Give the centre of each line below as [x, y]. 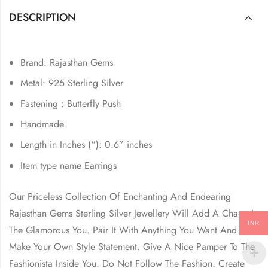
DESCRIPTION [42, 17]
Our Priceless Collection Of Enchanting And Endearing [120, 196]
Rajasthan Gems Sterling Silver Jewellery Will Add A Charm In [134, 213]
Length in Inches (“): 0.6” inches [86, 145]
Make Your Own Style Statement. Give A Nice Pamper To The [132, 246]
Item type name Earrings [69, 165]
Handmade [42, 124]
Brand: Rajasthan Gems [67, 62]
